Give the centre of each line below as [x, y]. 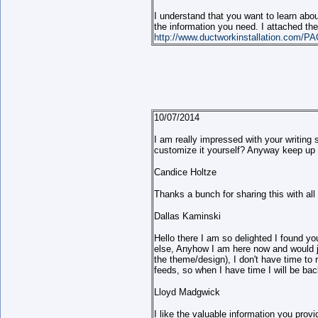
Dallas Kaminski [187, 216]
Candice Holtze [185, 172]
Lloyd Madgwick [187, 292]
